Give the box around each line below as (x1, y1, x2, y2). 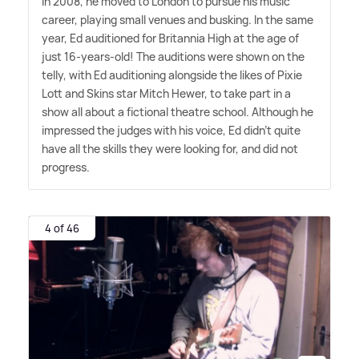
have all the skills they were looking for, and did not (42, 141, 298, 157)
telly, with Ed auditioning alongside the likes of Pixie (42, 67, 302, 83)
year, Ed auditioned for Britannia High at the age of (42, 30, 299, 46)
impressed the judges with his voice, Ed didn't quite (42, 123, 301, 139)
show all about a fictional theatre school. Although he (42, 104, 313, 120)
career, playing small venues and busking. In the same (42, 12, 313, 28)
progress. (42, 159, 90, 175)
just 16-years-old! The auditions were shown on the (42, 49, 305, 65)
